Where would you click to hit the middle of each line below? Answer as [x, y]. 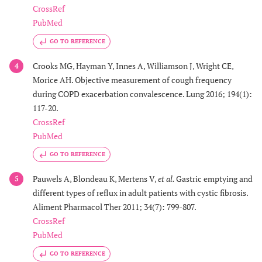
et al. [167, 179]
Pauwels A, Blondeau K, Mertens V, [95, 179]
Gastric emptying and [214, 179]
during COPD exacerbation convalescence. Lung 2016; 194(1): [142, 94]
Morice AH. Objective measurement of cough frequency [132, 80]
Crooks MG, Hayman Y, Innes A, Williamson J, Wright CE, [133, 65]
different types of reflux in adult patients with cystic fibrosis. [140, 193]
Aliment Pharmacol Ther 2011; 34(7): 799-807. [115, 207]
